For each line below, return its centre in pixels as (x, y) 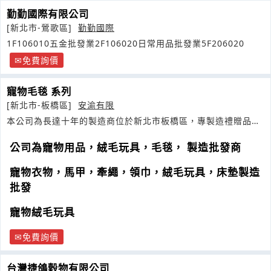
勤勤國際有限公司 (48, 14)
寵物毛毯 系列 (39, 92)
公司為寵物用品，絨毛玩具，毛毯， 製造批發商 (126, 148)
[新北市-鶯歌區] (41, 28)
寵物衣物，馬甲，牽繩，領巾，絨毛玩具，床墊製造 (135, 172)
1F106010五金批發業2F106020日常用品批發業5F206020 (126, 44)
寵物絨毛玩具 (42, 212)
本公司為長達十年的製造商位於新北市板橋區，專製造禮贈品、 (134, 121)
